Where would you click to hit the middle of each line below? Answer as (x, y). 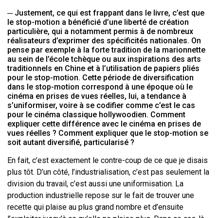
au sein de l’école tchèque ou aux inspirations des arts (104, 59)
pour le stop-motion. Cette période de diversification (100, 78)
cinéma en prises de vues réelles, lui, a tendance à (97, 96)
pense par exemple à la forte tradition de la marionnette (106, 50)
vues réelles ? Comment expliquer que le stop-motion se (108, 133)
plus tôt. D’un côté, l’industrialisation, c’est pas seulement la (108, 172)
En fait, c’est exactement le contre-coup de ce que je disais (108, 161)
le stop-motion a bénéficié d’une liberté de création (98, 22)
